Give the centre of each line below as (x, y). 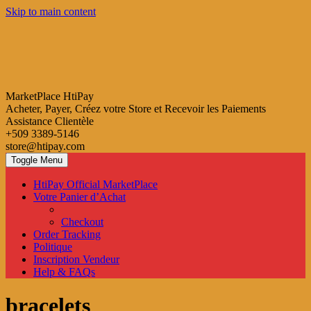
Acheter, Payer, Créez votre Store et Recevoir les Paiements (136, 109)
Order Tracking (67, 234)
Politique (53, 247)
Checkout (82, 222)
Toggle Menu (51, 160)
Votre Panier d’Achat (79, 197)
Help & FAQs (64, 272)
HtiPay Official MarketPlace (95, 184)
